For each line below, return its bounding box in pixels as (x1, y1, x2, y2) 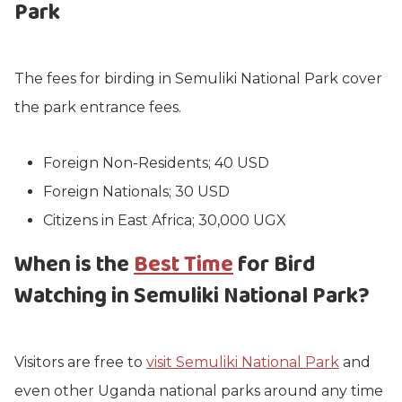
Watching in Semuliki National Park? (14, 278, 370, 314)
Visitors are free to (14, 354, 146, 371)
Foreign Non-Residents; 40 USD (43, 154, 269, 171)
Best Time (134, 247, 233, 283)
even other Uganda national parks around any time (14, 382, 383, 399)
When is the (14, 247, 134, 283)
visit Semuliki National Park (146, 354, 339, 371)
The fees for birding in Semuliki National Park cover (14, 70, 382, 87)
